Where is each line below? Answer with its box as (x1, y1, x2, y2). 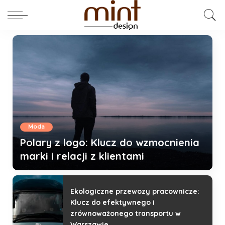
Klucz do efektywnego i (70, 197, 155, 207)
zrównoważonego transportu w (70, 208, 181, 218)
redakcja (31, 169, 57, 177)
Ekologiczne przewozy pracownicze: (70, 186, 199, 196)
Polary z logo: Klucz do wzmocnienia (20, 136, 199, 149)
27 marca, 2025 (63, 169, 109, 177)
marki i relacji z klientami (20, 149, 144, 162)
